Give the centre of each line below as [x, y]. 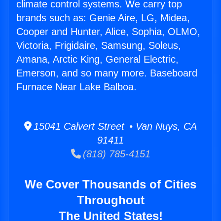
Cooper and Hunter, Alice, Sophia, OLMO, [108, 32]
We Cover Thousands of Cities [110, 184]
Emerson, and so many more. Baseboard [107, 73]
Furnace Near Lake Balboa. [76, 87]
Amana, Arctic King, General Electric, [97, 59]
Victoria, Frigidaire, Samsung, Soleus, [99, 46]
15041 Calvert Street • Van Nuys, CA [114, 127]
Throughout [110, 200]
